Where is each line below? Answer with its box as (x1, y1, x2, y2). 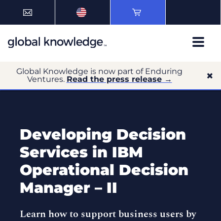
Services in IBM (20, 143, 143, 161)
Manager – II (20, 179, 117, 197)
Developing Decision (20, 125, 186, 144)
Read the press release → (66, 74, 172, 84)
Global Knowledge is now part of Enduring (16, 67, 183, 76)
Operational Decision (20, 161, 188, 179)
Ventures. (27, 74, 67, 84)
